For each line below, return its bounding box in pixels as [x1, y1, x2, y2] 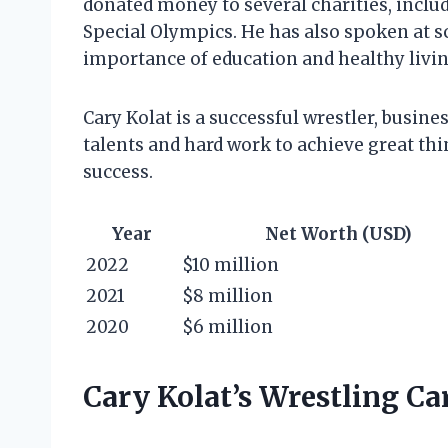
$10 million [182, 254, 279, 277]
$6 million [182, 316, 273, 339]
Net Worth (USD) [264, 223, 412, 246]
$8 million [182, 285, 273, 308]
